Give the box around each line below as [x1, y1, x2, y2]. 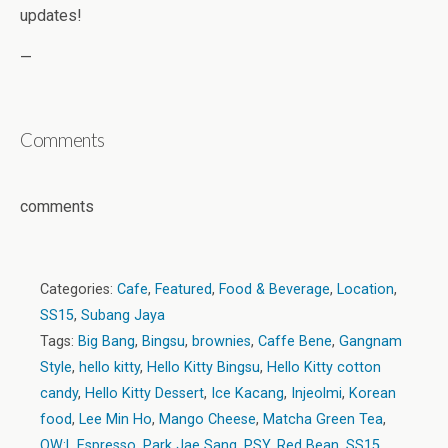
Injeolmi [291, 385, 342, 403]
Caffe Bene [258, 333, 332, 351]
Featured [155, 281, 212, 299]
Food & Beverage [219, 281, 330, 299]
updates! [20, 6, 82, 26]
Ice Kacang [211, 385, 284, 403]
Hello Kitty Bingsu [147, 359, 260, 377]
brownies [192, 333, 251, 351]
